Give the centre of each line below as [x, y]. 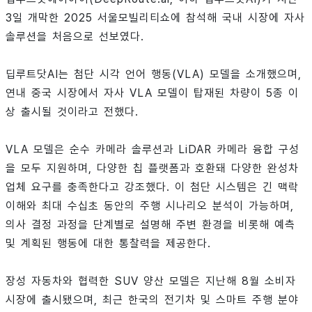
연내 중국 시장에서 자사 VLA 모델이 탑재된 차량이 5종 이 [152, 93]
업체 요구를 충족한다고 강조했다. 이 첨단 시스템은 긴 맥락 [152, 187]
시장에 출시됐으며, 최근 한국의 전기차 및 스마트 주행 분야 [152, 299]
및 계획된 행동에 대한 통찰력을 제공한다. [108, 243]
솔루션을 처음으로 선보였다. [75, 36]
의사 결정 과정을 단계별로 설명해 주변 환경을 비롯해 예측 [150, 224]
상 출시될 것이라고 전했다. [72, 111]
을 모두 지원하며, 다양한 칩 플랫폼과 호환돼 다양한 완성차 [152, 168]
